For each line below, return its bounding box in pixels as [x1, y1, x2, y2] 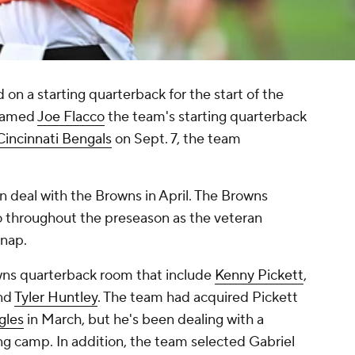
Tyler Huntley [14, 288, 97, 307]
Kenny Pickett [215, 266, 303, 285]
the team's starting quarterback [105, 108, 307, 127]
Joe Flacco [37, 108, 105, 127]
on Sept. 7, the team [112, 130, 241, 149]
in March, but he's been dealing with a [24, 311, 264, 330]
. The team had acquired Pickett [97, 288, 298, 307]
